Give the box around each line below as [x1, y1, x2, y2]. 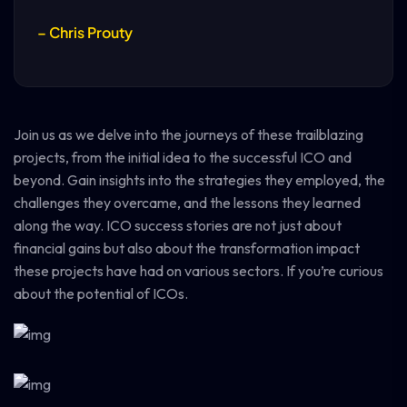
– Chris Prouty [37, 23, 133, 42]
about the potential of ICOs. [14, 284, 188, 303]
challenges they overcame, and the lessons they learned [14, 194, 361, 212]
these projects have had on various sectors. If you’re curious [14, 262, 383, 280]
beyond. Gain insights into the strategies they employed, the [14, 171, 385, 189]
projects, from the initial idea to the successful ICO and [14, 148, 352, 166]
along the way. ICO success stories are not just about [14, 216, 342, 234]
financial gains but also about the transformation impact [14, 239, 360, 257]
